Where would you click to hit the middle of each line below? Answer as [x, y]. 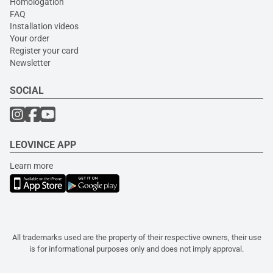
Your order [30, 38]
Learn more [31, 165]
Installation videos [44, 26]
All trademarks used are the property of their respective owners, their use [136, 237]
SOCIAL [27, 90]
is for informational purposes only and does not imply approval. [136, 249]
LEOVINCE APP [43, 144]
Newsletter [30, 62]
